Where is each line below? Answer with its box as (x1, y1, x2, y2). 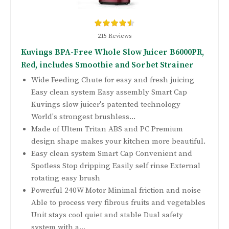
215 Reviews (98, 32, 131, 40)
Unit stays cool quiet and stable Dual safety (31, 210, 183, 220)
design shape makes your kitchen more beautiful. (31, 136, 205, 147)
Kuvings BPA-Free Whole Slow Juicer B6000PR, (21, 47, 204, 58)
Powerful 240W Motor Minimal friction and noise (31, 186, 201, 196)
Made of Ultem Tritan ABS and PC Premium (31, 124, 183, 134)
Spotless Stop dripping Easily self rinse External (31, 161, 200, 171)
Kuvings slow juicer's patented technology (31, 100, 180, 110)
